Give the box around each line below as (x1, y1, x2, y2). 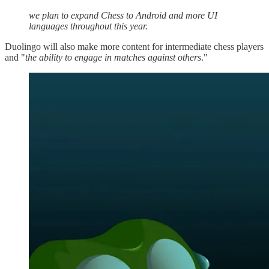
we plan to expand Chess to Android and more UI (29, 10, 217, 21)
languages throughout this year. (29, 21, 148, 32)
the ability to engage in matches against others (25, 52, 201, 63)
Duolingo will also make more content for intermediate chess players (5, 41, 264, 52)
